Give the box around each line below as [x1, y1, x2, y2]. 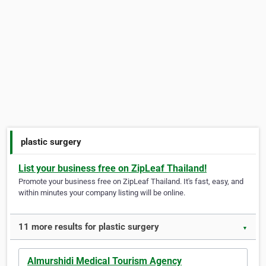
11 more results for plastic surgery [18, 221, 159, 233]
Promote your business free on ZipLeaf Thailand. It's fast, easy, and [18, 177, 243, 186]
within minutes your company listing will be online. [18, 188, 185, 198]
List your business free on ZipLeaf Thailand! [18, 163, 207, 175]
